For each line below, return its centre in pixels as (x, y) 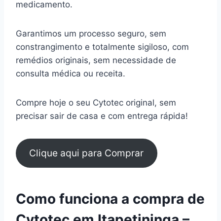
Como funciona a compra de (110, 199)
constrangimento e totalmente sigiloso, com (102, 47)
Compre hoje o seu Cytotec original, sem (96, 102)
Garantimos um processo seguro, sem (91, 33)
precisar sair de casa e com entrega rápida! (102, 116)
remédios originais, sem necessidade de (96, 60)
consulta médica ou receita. (72, 73)
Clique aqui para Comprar (87, 153)
